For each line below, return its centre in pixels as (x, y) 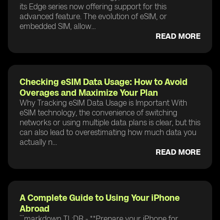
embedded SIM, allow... (58, 26)
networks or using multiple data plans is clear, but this (110, 122)
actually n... (38, 142)
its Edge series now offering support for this (93, 6)
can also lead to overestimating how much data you (108, 132)
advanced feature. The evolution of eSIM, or (93, 16)
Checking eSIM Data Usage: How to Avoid (104, 82)
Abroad (35, 208)
